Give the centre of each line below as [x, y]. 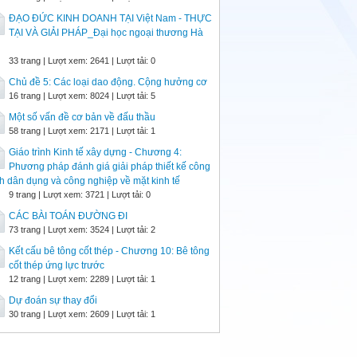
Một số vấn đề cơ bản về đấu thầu [82, 117]
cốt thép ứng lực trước [57, 265]
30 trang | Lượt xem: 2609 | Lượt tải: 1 [82, 314]
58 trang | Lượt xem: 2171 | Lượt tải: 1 [82, 131]
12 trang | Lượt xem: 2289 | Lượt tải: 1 [82, 279]
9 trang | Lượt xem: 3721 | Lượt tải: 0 [80, 194]
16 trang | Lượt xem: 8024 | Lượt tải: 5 [82, 96]
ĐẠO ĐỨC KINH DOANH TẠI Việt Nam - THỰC [110, 18]
